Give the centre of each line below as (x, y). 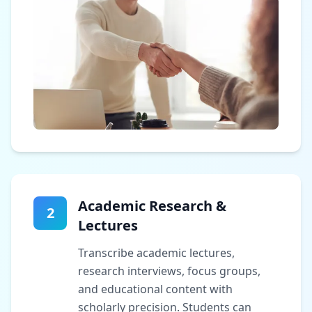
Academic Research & (152, 205)
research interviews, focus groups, (169, 271)
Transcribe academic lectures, (156, 252)
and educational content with (155, 289)
